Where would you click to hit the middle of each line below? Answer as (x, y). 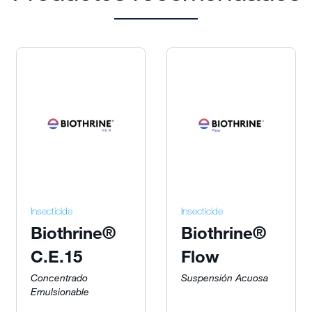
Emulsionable (60, 292)
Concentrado (59, 278)
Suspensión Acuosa (225, 278)
